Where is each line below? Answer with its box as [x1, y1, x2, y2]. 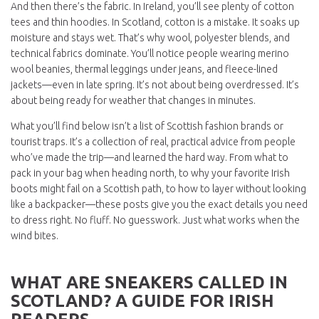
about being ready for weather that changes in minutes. [11, 95, 256, 106]
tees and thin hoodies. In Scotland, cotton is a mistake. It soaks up [11, 16, 300, 28]
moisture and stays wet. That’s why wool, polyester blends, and [11, 32, 290, 43]
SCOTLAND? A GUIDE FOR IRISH [11, 291, 274, 310]
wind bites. [11, 230, 58, 241]
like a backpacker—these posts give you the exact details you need [11, 199, 308, 210]
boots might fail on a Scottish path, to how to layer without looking [11, 183, 306, 194]
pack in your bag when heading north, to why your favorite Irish [11, 167, 290, 179]
